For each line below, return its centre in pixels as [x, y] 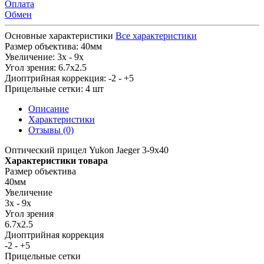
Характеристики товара [56, 160]
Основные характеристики [59, 35]
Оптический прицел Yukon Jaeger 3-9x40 [87, 150]
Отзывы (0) [51, 130]
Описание [49, 108]
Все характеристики [156, 35]
